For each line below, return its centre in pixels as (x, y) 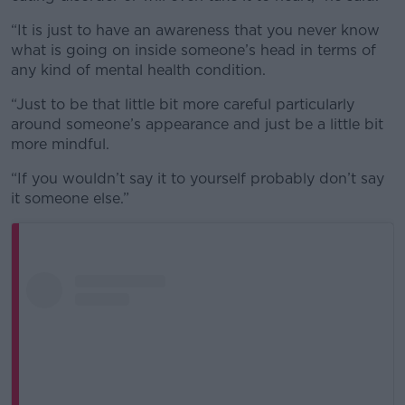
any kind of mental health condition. (138, 71)
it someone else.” (70, 199)
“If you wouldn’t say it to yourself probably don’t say (198, 179)
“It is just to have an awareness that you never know (195, 31)
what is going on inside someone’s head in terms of (193, 51)
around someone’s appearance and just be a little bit (197, 125)
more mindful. (60, 145)
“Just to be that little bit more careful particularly (183, 105)
